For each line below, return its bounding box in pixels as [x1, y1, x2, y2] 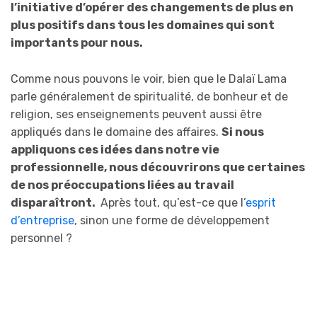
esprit [246, 195, 276, 209]
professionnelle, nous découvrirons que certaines [11, 160, 305, 174]
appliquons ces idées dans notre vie [11, 142, 219, 156]
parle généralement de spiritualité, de [11, 89, 213, 103]
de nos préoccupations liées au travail [11, 178, 234, 192]
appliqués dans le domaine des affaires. [11, 125, 221, 139]
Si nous [221, 125, 264, 139]
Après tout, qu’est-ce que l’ [98, 195, 246, 209]
